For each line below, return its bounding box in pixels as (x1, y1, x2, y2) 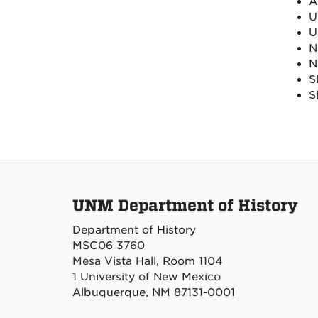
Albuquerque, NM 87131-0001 (72, 286, 235, 299)
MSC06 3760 (72, 239, 145, 252)
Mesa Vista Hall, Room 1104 (72, 255, 223, 268)
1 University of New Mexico (72, 270, 221, 283)
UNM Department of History (72, 197, 298, 215)
